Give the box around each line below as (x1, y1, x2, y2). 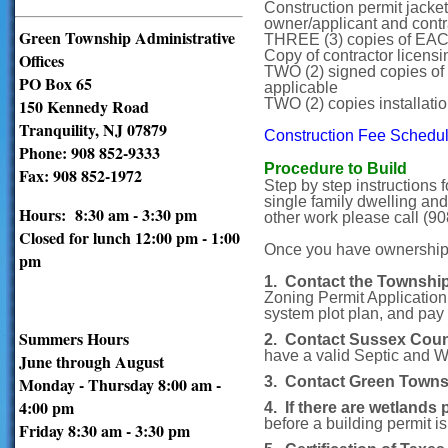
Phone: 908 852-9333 (19, 140, 160, 164)
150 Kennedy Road (19, 94, 149, 118)
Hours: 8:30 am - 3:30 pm (19, 202, 197, 226)
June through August (19, 349, 164, 373)
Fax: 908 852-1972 (19, 163, 142, 187)
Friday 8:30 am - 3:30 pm (19, 418, 190, 442)
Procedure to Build (264, 160, 407, 177)
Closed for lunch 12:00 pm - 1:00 (19, 225, 240, 249)
